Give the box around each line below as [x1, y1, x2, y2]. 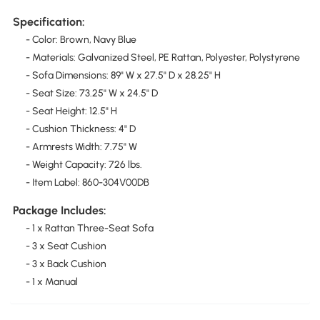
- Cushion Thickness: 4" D [25, 123, 136, 136]
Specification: [12, 15, 85, 29]
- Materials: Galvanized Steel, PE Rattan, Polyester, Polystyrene [25, 51, 300, 64]
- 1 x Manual [25, 276, 78, 289]
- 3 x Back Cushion [25, 258, 106, 271]
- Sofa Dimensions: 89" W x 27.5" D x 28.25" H [25, 69, 221, 82]
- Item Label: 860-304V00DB [25, 176, 149, 189]
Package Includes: [12, 204, 106, 218]
